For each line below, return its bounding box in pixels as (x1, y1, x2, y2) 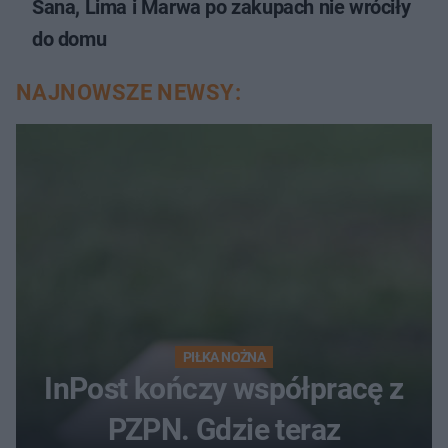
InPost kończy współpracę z (44, 370, 404, 406)
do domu (32, 26, 107, 51)
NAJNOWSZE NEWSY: (16, 79, 242, 105)
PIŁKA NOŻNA (182, 348, 266, 365)
